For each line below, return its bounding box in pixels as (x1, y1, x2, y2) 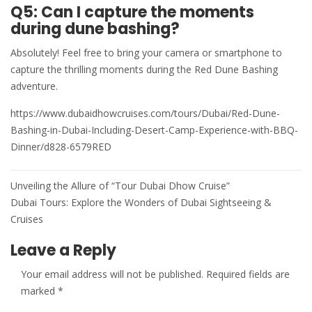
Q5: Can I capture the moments (10, 1, 254, 24)
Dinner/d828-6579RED (10, 140, 111, 154)
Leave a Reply (10, 240, 116, 262)
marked (21, 284, 58, 298)
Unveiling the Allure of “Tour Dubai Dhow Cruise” (10, 179, 230, 193)
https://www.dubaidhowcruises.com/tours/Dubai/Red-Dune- (10, 107, 280, 120)
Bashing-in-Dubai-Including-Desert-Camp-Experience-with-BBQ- (10, 123, 298, 137)
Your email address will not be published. (21, 267, 203, 281)
